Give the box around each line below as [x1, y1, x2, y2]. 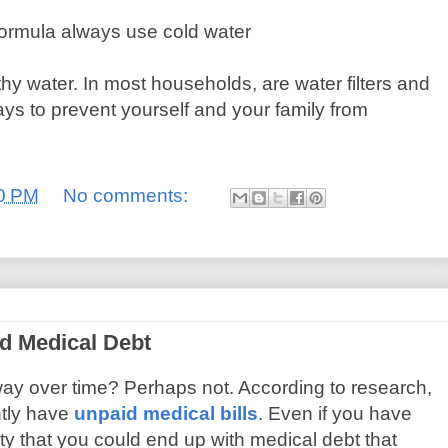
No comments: [62, 185, 193, 207]
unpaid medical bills [73, 402, 258, 424]
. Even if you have [257, 402, 412, 424]
